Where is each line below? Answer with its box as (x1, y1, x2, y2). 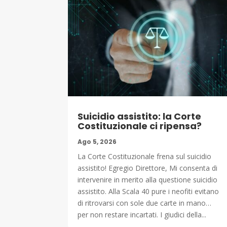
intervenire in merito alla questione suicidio (78, 174, 218, 184)
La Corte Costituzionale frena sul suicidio (78, 151, 212, 161)
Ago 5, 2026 (78, 137, 117, 146)
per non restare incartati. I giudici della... (78, 209, 207, 219)
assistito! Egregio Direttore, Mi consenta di (78, 163, 218, 173)
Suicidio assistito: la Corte (78, 109, 202, 123)
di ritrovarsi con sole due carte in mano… (78, 198, 212, 208)
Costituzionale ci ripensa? (78, 119, 202, 132)
